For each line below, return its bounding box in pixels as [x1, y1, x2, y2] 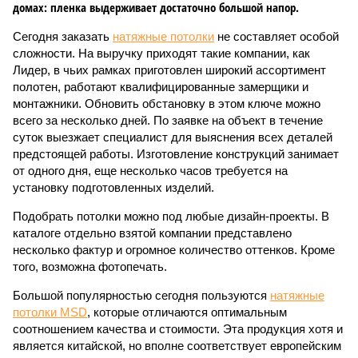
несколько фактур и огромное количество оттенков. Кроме [13, 243, 335, 257]
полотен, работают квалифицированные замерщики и [13, 80, 308, 93]
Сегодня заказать [13, 30, 113, 43]
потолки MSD [13, 305, 87, 319]
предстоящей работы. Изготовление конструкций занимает [13, 147, 339, 161]
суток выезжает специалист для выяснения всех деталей [13, 130, 332, 144]
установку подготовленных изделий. [13, 181, 214, 194]
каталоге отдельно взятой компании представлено [13, 226, 292, 240]
